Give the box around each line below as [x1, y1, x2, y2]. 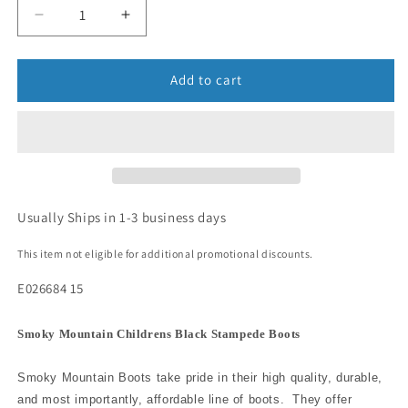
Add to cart [169, 71, 242, 89]
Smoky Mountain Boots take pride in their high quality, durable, [17, 370, 382, 384]
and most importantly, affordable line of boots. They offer [17, 392, 352, 406]
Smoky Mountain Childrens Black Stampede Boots [17, 326, 301, 341]
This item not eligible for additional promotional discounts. [17, 246, 313, 260]
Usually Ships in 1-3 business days [17, 208, 227, 226]
